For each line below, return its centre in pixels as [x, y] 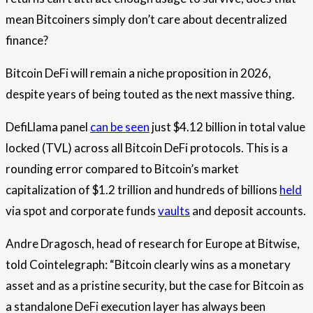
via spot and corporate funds [82, 211]
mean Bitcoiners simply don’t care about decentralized [146, 19]
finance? [27, 40]
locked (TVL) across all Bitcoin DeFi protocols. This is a [147, 148]
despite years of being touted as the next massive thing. [150, 94]
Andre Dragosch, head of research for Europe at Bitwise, [153, 243]
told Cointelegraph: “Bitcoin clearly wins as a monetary [148, 264]
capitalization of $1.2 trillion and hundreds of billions [143, 190]
